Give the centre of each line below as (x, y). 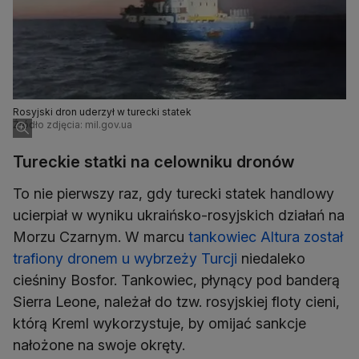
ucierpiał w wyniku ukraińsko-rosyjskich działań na (179, 216)
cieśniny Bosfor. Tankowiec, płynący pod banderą (176, 280)
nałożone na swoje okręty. (99, 345)
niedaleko (271, 259)
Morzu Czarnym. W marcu (101, 237)
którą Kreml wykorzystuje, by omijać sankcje (159, 324)
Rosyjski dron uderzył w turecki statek (102, 112)
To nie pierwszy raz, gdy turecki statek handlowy (173, 194)
